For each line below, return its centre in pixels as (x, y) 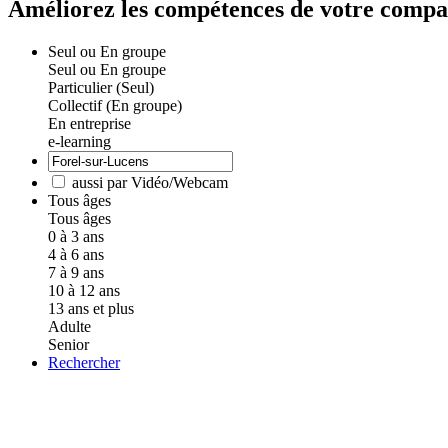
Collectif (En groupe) (115, 105)
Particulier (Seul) (101, 87)
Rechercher (84, 362)
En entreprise (89, 123)
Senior (68, 344)
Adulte (69, 326)
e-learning (79, 141)
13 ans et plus (91, 308)
